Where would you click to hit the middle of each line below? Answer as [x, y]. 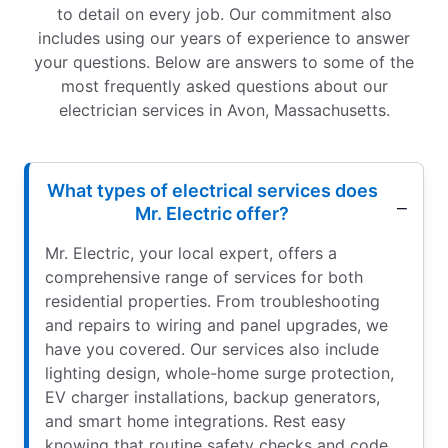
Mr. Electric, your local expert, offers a [191, 253]
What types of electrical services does [212, 191]
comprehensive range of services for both [204, 277]
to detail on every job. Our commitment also [224, 14]
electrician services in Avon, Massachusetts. [224, 110]
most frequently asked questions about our [224, 86]
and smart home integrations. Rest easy [195, 421]
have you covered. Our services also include [212, 349]
